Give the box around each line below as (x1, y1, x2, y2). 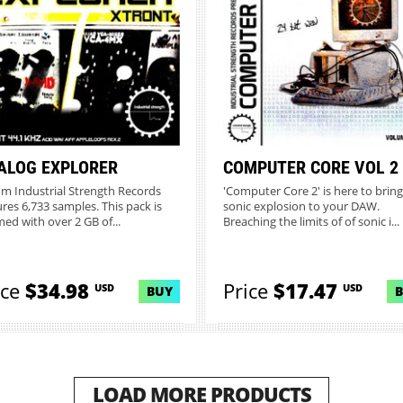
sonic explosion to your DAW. (222, 198, 380, 214)
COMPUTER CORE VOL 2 (222, 156, 399, 178)
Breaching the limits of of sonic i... (222, 213, 399, 229)
